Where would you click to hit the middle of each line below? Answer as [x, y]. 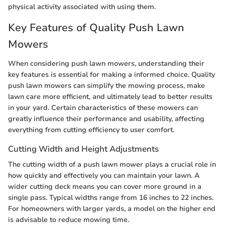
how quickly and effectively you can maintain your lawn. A [104, 175]
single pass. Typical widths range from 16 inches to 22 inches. [111, 197]
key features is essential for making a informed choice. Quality [111, 74]
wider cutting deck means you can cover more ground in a [105, 186]
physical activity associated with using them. [82, 7]
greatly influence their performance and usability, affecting [106, 119]
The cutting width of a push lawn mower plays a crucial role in [112, 164]
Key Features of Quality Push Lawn [96, 28]
